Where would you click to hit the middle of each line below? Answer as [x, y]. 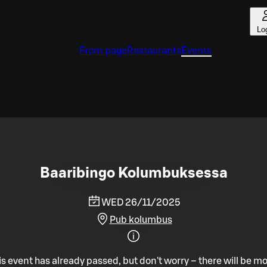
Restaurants [154, 51]
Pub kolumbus [141, 220]
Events [196, 51]
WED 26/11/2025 [141, 202]
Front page [103, 51]
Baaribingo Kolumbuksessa [133, 173]
